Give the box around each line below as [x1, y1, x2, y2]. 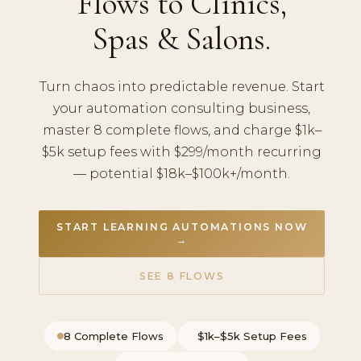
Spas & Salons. [93, 19, 272, 59]
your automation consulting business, [53, 101, 311, 117]
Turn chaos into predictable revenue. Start [39, 79, 325, 95]
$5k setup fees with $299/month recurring [42, 144, 322, 160]
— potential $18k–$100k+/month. [73, 166, 291, 182]
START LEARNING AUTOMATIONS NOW [56, 221, 308, 234]
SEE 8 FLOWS [139, 269, 225, 282]
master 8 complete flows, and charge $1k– [42, 122, 322, 139]
